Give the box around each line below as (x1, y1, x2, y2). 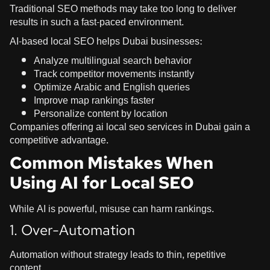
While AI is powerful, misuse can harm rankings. (10, 199, 214, 218)
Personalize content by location (34, 104, 168, 122)
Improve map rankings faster (34, 91, 154, 109)
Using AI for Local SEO (10, 171, 194, 194)
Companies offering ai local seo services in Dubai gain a (10, 118, 250, 136)
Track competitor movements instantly (34, 64, 194, 83)
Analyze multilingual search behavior (34, 51, 192, 69)
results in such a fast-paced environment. (10, 13, 184, 31)
